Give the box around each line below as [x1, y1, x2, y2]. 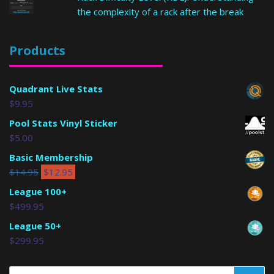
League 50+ [9, 219, 61, 232]
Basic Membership [9, 150, 93, 163]
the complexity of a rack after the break [77, 5, 244, 18]
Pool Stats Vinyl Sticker [9, 116, 117, 129]
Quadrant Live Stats [9, 82, 103, 95]
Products [9, 42, 65, 59]
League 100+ [9, 185, 67, 198]
